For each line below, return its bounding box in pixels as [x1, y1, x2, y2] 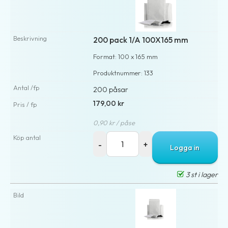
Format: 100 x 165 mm [93, 52, 158, 61]
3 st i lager [184, 169, 218, 179]
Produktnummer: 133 [93, 68, 154, 77]
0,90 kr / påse [93, 118, 135, 127]
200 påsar [93, 84, 129, 94]
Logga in [170, 142, 200, 152]
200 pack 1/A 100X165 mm [93, 35, 189, 45]
